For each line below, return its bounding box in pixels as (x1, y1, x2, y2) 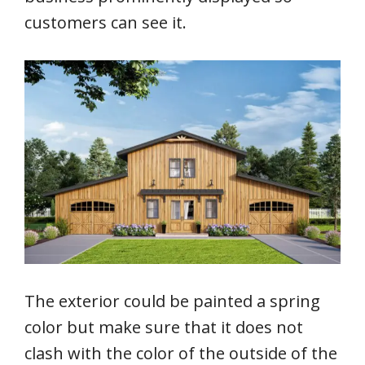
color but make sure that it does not (24, 316, 303, 339)
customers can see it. (24, 11, 187, 33)
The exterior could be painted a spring (24, 290, 320, 313)
